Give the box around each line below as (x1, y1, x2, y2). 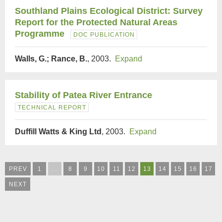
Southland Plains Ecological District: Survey (15, 6, 203, 16)
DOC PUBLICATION (73, 31, 135, 38)
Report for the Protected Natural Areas (15, 17, 177, 27)
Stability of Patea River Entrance (15, 90, 152, 100)
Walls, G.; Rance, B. (15, 55, 87, 63)
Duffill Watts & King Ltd (15, 127, 102, 136)
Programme (15, 29, 64, 39)
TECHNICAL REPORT (18, 104, 86, 111)
